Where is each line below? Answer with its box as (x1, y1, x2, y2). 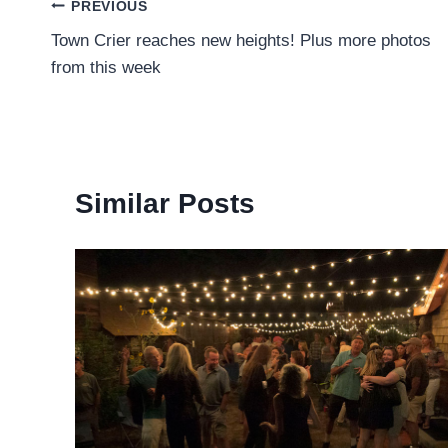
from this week (51, 58, 161, 78)
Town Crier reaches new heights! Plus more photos (51, 31, 431, 51)
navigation (50, 37, 191, 69)
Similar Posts (75, 188, 255, 220)
